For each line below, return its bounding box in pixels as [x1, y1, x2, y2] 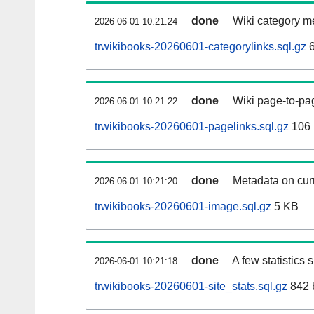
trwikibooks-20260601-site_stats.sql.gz [95, 280, 287, 293]
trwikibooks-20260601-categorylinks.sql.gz [95, 41, 306, 53]
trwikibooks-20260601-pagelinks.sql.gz [95, 121, 289, 133]
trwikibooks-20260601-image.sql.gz [95, 200, 271, 213]
